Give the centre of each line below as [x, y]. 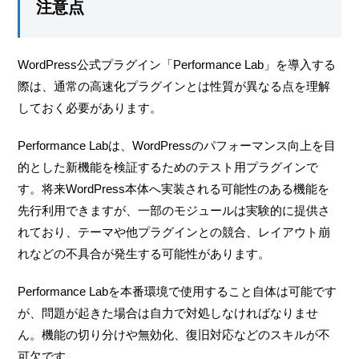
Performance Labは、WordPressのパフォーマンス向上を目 [177, 145]
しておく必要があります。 [90, 107]
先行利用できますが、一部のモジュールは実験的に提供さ [174, 210]
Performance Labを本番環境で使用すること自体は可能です [177, 291]
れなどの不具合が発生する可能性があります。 [144, 253]
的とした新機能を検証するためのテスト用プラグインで [168, 167]
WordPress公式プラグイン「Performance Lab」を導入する [177, 64]
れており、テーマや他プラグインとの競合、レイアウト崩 [174, 232]
